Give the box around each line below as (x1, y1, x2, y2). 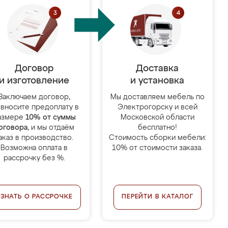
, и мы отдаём (27, 124, 75, 131)
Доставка (136, 64, 179, 73)
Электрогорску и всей (117, 104, 197, 111)
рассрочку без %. (3, 155, 65, 162)
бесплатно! (137, 124, 177, 131)
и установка (130, 76, 185, 85)
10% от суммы (25, 114, 76, 121)
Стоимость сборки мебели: (108, 134, 206, 141)
